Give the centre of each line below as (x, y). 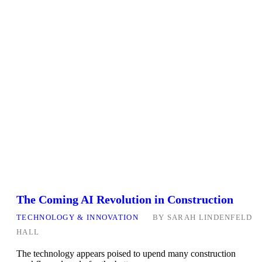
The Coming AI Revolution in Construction (125, 200)
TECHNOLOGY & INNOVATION (77, 218)
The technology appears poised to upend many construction (126, 254)
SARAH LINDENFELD (210, 218)
